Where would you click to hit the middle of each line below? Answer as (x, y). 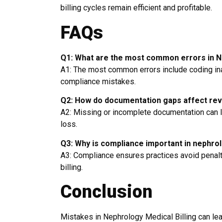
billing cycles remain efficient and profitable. (136, 8)
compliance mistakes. (98, 81)
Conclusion (107, 192)
